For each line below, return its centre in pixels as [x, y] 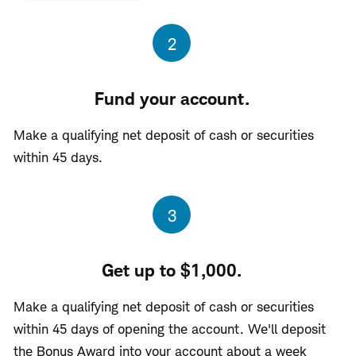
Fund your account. [172, 98]
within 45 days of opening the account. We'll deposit [170, 329]
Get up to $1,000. [172, 270]
